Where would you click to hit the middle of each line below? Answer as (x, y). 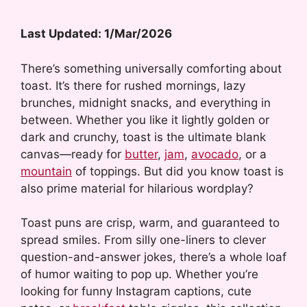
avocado (215, 154)
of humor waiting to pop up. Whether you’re (139, 274)
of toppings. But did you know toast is (178, 171)
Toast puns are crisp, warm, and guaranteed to (150, 223)
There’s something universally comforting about (151, 68)
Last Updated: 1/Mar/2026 (96, 34)
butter (141, 154)
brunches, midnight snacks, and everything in (146, 102)
